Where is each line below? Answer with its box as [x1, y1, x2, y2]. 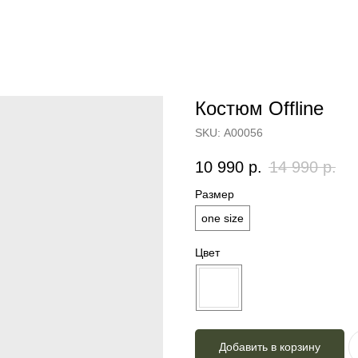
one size [201, 212, 244, 225]
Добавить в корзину [219, 340, 320, 354]
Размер [195, 188, 234, 201]
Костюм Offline [195, 97, 324, 119]
